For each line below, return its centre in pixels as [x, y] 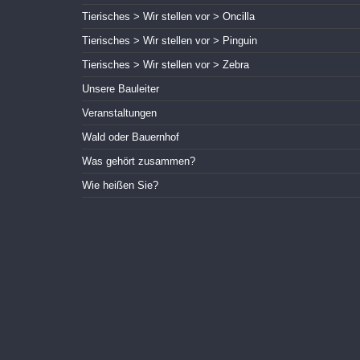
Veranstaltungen [119, 113]
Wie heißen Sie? [120, 186]
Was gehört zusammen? [139, 162]
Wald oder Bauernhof [131, 137]
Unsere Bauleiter [121, 89]
